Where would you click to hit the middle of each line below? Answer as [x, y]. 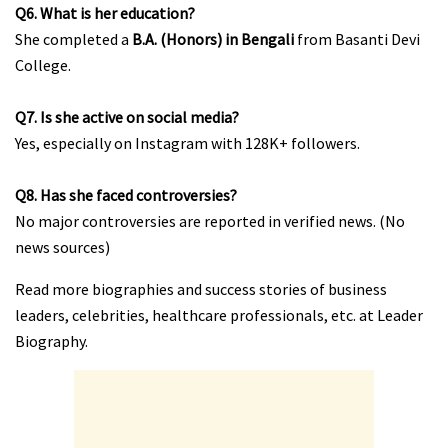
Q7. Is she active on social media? [127, 117]
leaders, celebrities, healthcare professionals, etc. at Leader [219, 315]
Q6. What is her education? [105, 13]
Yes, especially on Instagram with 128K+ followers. [187, 143]
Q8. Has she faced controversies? [126, 195]
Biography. [51, 341]
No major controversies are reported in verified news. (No [210, 221]
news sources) [62, 247]
